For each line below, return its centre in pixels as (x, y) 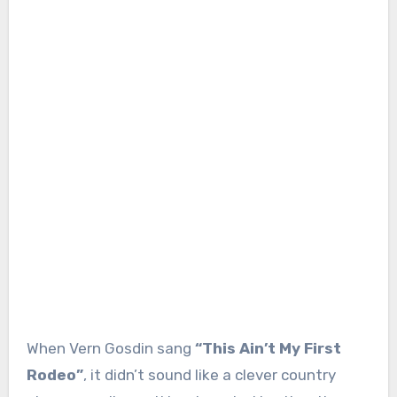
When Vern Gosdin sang (117, 349)
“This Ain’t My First (268, 349)
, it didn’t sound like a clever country (209, 375)
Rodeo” (54, 375)
